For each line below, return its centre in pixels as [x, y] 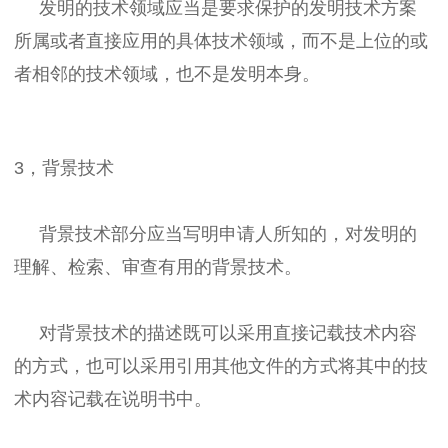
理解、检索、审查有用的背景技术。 [158, 266]
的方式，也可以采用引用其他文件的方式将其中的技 [221, 365]
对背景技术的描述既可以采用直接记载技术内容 [215, 332]
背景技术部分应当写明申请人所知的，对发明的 [215, 233]
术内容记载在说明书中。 [113, 398]
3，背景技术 [64, 167]
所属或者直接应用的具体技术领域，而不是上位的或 [221, 40]
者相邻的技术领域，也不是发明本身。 [167, 73]
